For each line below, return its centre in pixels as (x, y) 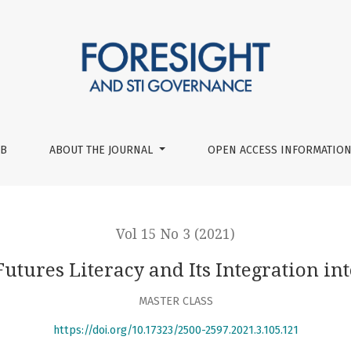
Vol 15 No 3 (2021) (175, 234)
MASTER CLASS (175, 301)
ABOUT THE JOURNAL (103, 150)
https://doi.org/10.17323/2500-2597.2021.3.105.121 (175, 331)
